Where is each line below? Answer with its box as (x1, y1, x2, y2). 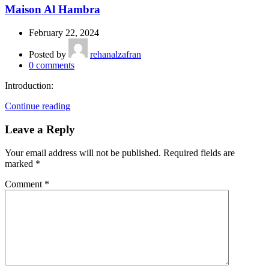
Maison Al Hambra (5, 3, 100, 16)
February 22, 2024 (29, 28, 99, 38)
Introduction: (5, 80, 53, 91)
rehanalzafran (90, 49, 141, 60)
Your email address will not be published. (5, 147, 161, 158)
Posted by (29, 49, 68, 60)
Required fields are (163, 147, 235, 158)
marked (5, 158, 35, 169)
